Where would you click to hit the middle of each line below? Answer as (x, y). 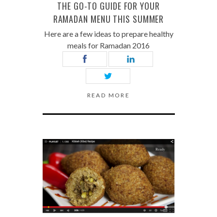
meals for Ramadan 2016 (108, 46)
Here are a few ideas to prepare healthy (108, 34)
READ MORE (108, 95)
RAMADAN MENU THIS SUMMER (108, 19)
